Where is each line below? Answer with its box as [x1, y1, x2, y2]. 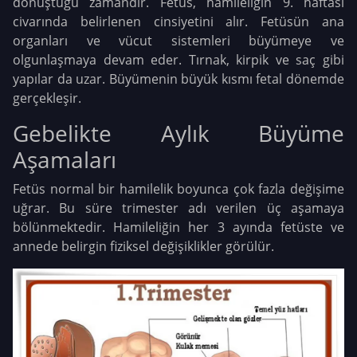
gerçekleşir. [13, 89, 81, 108]
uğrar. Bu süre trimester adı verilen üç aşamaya [13, 199, 344, 218]
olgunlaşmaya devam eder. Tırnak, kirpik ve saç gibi [13, 51, 344, 69]
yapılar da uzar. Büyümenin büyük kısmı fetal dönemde [13, 70, 344, 88]
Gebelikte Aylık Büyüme [13, 118, 344, 149]
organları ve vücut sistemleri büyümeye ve [13, 32, 344, 50]
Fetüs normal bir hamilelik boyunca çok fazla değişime [13, 180, 344, 198]
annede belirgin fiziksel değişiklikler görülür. [13, 237, 274, 256]
